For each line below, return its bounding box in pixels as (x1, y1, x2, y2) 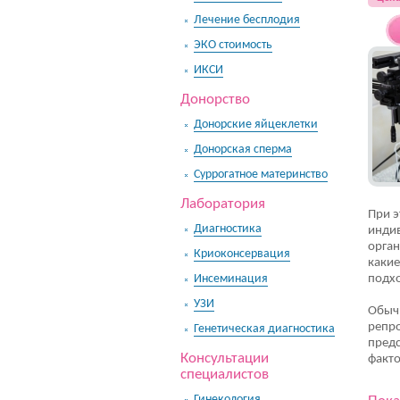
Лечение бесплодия (194, 13, 300, 27)
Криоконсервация (194, 247, 290, 261)
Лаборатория (180, 196, 265, 212)
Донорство (180, 92, 250, 107)
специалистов (180, 367, 269, 382)
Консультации (180, 351, 269, 366)
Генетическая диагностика (194, 322, 335, 336)
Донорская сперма (194, 143, 292, 156)
